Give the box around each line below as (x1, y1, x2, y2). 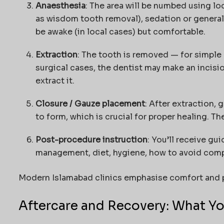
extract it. (35, 75, 74, 86)
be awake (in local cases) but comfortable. (35, 26, 205, 37)
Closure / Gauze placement (35, 98, 145, 109)
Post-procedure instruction (35, 134, 147, 145)
